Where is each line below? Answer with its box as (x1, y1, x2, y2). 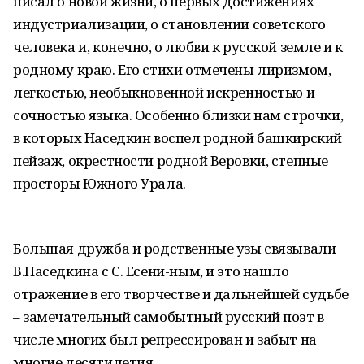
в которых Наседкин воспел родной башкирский (13, 128, 342, 147)
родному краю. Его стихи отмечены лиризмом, (13, 60, 331, 79)
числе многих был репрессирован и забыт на (13, 330, 317, 349)
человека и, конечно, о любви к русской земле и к (13, 37, 343, 56)
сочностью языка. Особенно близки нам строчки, (13, 106, 344, 124)
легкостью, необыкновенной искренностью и (13, 83, 315, 102)
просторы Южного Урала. (13, 174, 186, 193)
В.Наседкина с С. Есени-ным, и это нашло (13, 262, 289, 280)
